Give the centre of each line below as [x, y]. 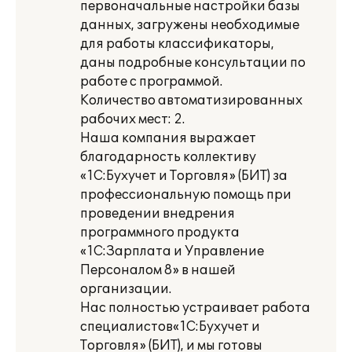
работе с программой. [151, 82]
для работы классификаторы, [177, 44]
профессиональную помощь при [186, 195]
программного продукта [160, 233]
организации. [126, 289]
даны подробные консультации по [193, 63]
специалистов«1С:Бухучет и [170, 327]
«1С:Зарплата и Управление [172, 251]
